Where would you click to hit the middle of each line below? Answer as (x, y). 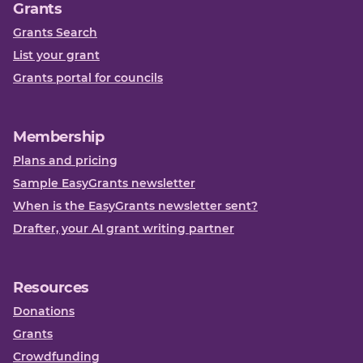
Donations (44, 311)
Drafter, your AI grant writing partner (124, 228)
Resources (51, 288)
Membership (59, 137)
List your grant (56, 55)
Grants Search (55, 32)
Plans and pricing (65, 160)
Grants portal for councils (88, 78)
